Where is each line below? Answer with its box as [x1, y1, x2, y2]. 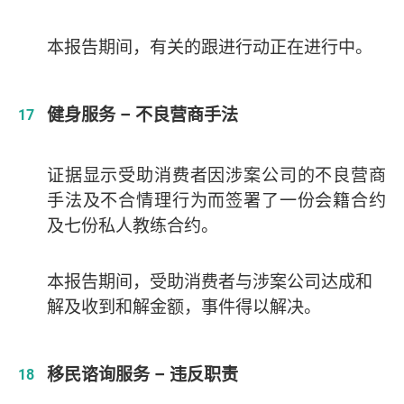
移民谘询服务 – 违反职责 [46, 363, 238, 387]
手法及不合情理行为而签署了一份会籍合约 [46, 188, 386, 213]
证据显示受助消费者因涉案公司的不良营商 [46, 163, 386, 188]
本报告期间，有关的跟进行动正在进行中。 [46, 35, 372, 60]
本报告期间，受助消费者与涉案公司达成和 [46, 270, 372, 294]
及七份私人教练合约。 [46, 214, 218, 238]
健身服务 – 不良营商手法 [46, 103, 238, 127]
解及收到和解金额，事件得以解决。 [46, 295, 321, 319]
